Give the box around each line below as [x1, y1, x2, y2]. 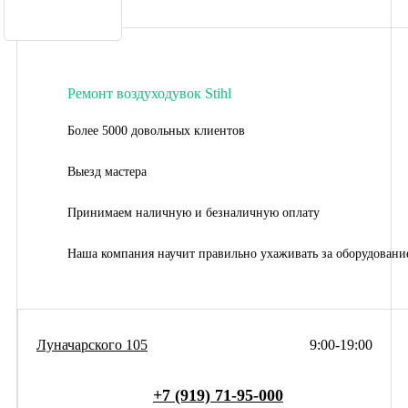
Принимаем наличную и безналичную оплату [67, 205, 320, 219]
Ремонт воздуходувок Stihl [67, 85, 231, 101]
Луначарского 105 [36, 336, 148, 352]
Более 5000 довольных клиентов [67, 123, 245, 138]
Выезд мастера [67, 164, 147, 178]
